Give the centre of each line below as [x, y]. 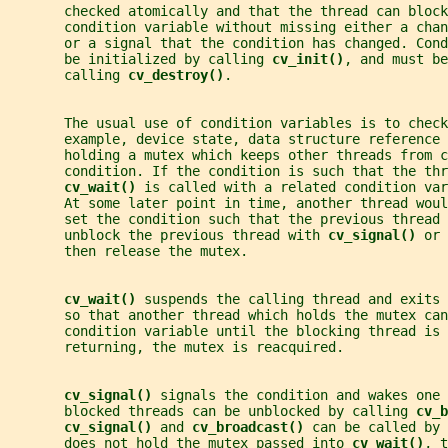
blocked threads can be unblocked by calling [212, 411]
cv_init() [308, 59]
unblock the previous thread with [168, 235]
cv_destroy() [176, 75]
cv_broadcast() [252, 427]
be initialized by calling [140, 59]
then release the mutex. [128, 251]
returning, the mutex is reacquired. [176, 347]
